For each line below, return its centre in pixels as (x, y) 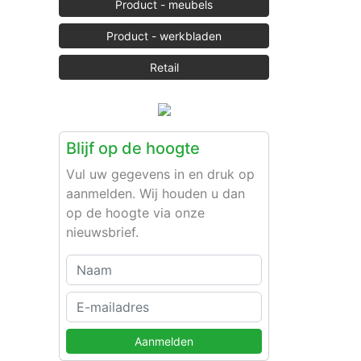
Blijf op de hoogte (133, 148)
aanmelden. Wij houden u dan (156, 193)
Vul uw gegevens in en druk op (160, 174)
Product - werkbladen (164, 35)
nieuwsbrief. (102, 232)
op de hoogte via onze (135, 212)
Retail (164, 67)
